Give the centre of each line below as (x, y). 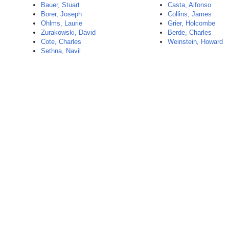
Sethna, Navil (61, 51)
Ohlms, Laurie (62, 23)
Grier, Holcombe (192, 23)
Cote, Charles (61, 42)
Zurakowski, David (68, 32)
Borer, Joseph (61, 14)
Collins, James (190, 14)
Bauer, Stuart (60, 5)
